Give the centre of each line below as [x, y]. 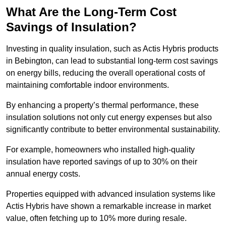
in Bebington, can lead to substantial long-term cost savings [112, 61]
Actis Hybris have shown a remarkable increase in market [108, 206]
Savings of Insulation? [71, 27]
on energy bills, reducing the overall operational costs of [105, 73]
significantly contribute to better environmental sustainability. [113, 130]
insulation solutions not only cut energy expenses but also [109, 118]
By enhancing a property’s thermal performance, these [102, 105]
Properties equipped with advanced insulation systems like [111, 194]
